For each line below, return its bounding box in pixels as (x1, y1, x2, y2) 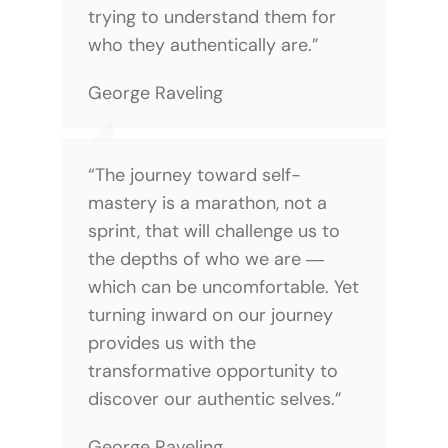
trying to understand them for (87, 4, 336, 29)
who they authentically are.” (87, 32, 319, 57)
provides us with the (87, 330, 256, 355)
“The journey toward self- (87, 162, 301, 187)
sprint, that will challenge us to (87, 218, 340, 243)
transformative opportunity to (87, 358, 338, 383)
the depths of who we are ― (87, 246, 324, 271)
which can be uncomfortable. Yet (87, 274, 359, 299)
